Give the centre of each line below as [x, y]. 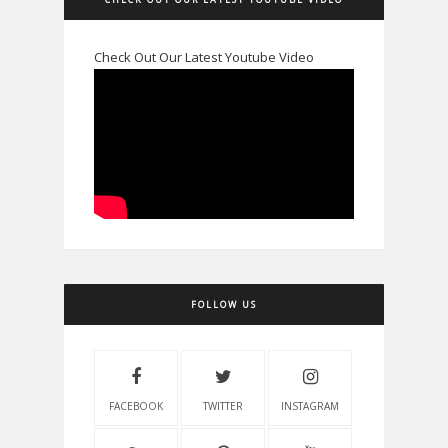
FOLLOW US [224, 304]
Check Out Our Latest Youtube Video [204, 56]
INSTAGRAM [310, 405]
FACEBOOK [136, 405]
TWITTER [223, 405]
